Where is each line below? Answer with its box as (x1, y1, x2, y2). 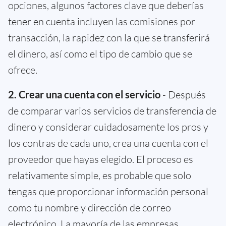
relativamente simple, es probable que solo (8, 168, 191, 182)
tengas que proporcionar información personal (8, 185, 208, 198)
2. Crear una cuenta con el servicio (8, 88, 160, 100)
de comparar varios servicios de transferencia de (8, 104, 216, 117)
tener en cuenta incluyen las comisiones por (8, 15, 195, 28)
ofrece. (8, 63, 37, 76)
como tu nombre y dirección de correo (8, 201, 171, 214)
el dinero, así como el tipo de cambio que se (8, 47, 192, 60)
